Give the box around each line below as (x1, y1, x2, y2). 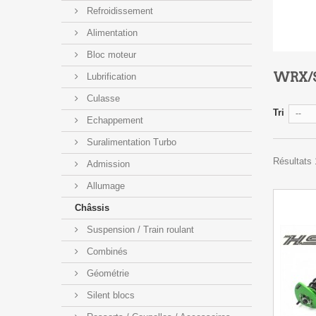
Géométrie (84, 267, 129, 279)
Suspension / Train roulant (84, 224, 194, 235)
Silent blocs (84, 289, 135, 300)
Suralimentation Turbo (84, 136, 176, 147)
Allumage (84, 180, 125, 191)
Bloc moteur (84, 49, 136, 60)
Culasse (84, 92, 120, 104)
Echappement (84, 114, 143, 126)
